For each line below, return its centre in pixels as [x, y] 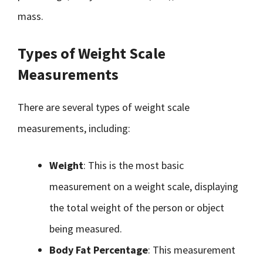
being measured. [86, 229]
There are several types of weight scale [104, 107]
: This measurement [192, 250]
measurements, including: [74, 128]
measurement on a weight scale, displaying [144, 186]
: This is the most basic [134, 165]
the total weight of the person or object [137, 208]
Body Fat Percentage [99, 250]
